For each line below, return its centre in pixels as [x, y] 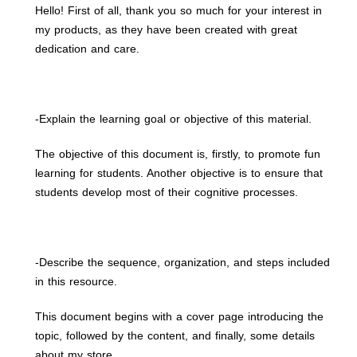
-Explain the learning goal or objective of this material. [173, 119]
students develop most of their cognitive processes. [167, 192]
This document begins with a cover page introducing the [179, 316]
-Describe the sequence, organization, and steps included [182, 262]
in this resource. [76, 281]
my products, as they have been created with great [166, 29]
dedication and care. [87, 49]
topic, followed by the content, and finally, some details [175, 335]
